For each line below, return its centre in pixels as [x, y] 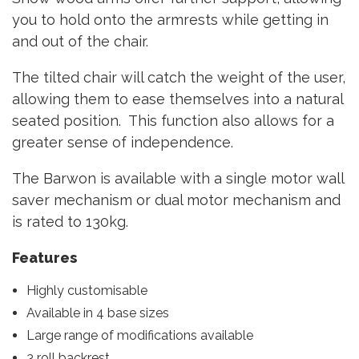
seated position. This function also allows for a [173, 121]
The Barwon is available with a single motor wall [178, 178]
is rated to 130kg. [70, 222]
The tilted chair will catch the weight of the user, [179, 77]
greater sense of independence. [123, 142]
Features [44, 258]
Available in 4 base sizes [97, 313]
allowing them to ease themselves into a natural [177, 99]
